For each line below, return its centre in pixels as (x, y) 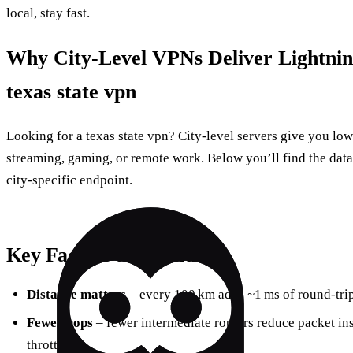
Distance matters (76, 294)
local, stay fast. (48, 13)
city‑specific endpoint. (69, 180)
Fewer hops (59, 323)
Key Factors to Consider (110, 255)
